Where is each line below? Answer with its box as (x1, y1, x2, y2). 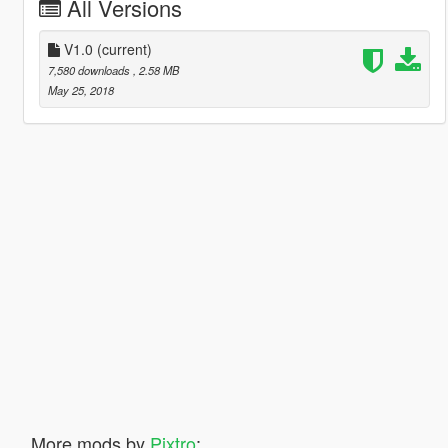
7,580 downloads (47, 61, 133, 78)
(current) (96, 38, 152, 59)
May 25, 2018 (47, 81, 114, 98)
